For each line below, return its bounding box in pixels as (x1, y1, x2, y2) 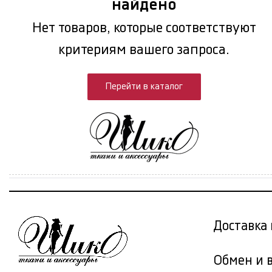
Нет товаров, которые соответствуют (32, 21, 256, 35)
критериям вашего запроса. (58, 42, 230, 57)
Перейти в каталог (105, 81, 183, 91)
